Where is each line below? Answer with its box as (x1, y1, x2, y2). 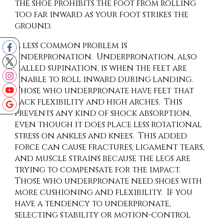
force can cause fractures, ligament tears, (15, 141, 204, 153)
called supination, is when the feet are (15, 62, 187, 74)
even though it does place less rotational (15, 119, 202, 131)
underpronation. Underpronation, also (15, 51, 197, 63)
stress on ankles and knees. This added (15, 130, 187, 142)
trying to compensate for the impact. (15, 164, 183, 176)
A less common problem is (15, 40, 127, 52)
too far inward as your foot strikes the (15, 9, 189, 21)
